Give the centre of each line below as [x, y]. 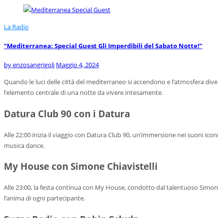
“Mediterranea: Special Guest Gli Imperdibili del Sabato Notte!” [103, 45]
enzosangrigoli [34, 64]
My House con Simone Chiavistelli [81, 166]
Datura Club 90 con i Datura [67, 113]
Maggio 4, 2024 [77, 64]
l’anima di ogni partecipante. [45, 198]
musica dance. [24, 145]
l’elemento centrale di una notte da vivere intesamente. [83, 92]
